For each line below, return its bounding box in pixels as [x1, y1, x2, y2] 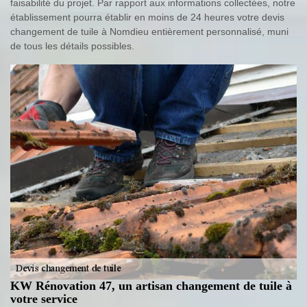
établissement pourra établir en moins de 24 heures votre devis [10, 12, 284, 23]
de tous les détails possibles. [10, 40, 134, 52]
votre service [10, 291, 77, 306]
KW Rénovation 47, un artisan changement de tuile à [10, 278, 292, 293]
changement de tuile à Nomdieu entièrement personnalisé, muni [10, 26, 288, 38]
